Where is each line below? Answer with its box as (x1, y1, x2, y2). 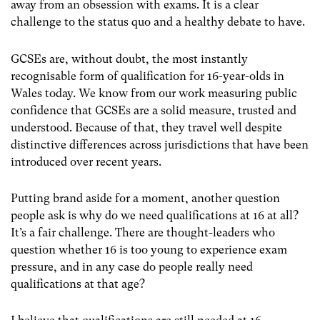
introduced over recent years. (11, 154, 164, 169)
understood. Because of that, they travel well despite (11, 120, 282, 134)
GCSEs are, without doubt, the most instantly (11, 51, 248, 66)
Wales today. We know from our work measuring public (11, 86, 297, 100)
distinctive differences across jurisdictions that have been (11, 137, 309, 151)
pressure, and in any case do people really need (11, 259, 253, 274)
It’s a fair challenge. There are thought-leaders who (11, 225, 275, 239)
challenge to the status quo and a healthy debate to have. (11, 15, 305, 29)
